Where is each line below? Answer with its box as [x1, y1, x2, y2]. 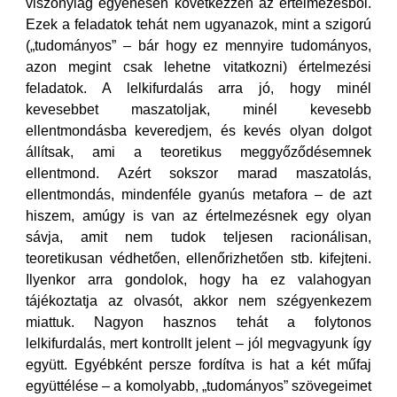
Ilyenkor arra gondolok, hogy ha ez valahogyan [26, 272, 371, 287]
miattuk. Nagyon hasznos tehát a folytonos [26, 315, 371, 330]
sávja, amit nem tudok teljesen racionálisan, [26, 230, 371, 245]
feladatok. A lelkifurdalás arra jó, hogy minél [26, 81, 371, 96]
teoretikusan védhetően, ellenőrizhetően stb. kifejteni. [26, 251, 371, 266]
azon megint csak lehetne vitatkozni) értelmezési [26, 59, 371, 74]
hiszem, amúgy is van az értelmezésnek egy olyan [26, 208, 371, 223]
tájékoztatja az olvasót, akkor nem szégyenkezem [26, 293, 371, 308]
